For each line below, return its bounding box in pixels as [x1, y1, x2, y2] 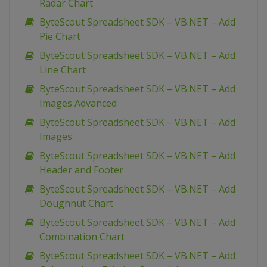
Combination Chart [39, 230, 125, 244]
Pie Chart [39, 30, 80, 44]
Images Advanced [39, 97, 117, 110]
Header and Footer [39, 163, 123, 177]
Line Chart [39, 63, 86, 77]
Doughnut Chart [39, 197, 113, 210]
